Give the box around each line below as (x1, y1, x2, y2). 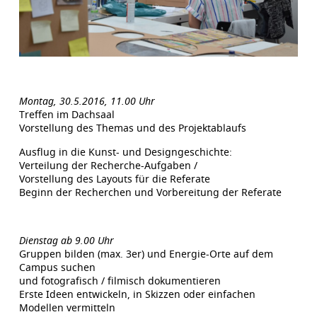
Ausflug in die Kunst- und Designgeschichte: (18, 144, 232, 158)
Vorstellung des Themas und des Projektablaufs (18, 120, 246, 134)
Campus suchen (18, 260, 96, 274)
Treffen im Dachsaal (18, 107, 115, 121)
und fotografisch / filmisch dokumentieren (18, 273, 221, 287)
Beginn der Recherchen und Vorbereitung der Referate (18, 185, 282, 199)
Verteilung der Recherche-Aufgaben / (18, 158, 197, 172)
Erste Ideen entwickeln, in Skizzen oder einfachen (18, 287, 255, 301)
